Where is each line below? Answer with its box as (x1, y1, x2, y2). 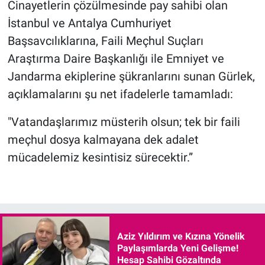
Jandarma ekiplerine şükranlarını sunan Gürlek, (7, 69, 255, 83)
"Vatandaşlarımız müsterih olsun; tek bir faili (7, 114, 240, 129)
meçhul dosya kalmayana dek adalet (7, 132, 199, 147)
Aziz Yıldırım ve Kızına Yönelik (117, 230, 245, 242)
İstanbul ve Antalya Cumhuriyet (7, 15, 172, 30)
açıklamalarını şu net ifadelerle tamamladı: (7, 86, 233, 101)
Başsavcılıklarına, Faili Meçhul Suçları (7, 33, 203, 48)
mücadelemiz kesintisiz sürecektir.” (7, 150, 193, 164)
